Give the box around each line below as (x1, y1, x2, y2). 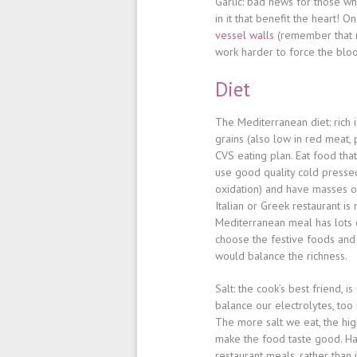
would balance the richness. (215, 249, 347, 263)
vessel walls (215, 28, 274, 42)
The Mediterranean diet (215, 115, 329, 129)
